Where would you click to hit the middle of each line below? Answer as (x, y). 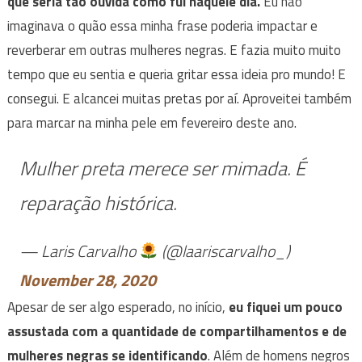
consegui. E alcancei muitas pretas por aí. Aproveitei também (179, 99)
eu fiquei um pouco (285, 307)
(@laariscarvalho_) (224, 251)
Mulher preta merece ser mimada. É (162, 168)
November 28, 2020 (87, 280)
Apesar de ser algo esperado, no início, (118, 307)
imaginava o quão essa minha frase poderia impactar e (162, 26)
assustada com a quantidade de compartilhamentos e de (177, 332)
